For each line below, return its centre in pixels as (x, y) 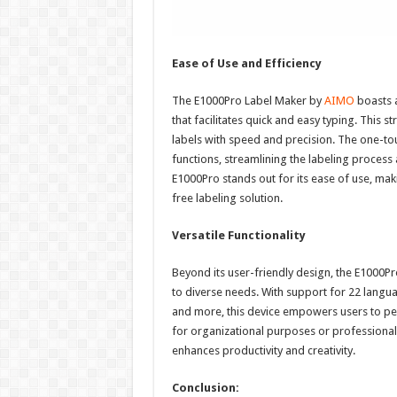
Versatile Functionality (238, 235)
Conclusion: (205, 387)
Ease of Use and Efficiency (246, 63)
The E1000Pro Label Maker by (248, 100)
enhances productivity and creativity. (263, 350)
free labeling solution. (227, 198)
